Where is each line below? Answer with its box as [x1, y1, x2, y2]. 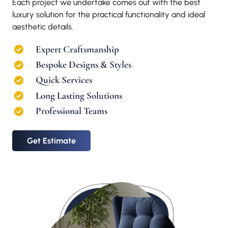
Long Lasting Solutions [36, 89, 123, 102]
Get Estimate [26, 135, 76, 146]
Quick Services [36, 74, 93, 87]
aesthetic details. [12, 22, 73, 32]
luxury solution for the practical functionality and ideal [12, 10, 205, 20]
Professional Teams [36, 105, 108, 118]
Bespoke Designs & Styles [36, 59, 132, 71]
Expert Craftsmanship [36, 43, 120, 55]
